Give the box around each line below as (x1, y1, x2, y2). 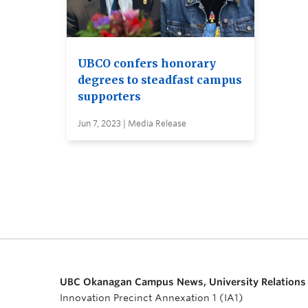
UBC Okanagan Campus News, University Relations (60, 276, 306, 288)
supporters (78, 89, 141, 104)
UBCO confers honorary (78, 56, 216, 71)
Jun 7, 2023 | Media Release (78, 118, 186, 129)
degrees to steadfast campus (78, 73, 242, 87)
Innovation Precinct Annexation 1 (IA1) (60, 292, 243, 304)
